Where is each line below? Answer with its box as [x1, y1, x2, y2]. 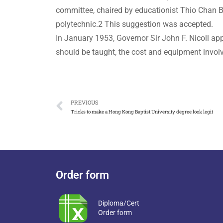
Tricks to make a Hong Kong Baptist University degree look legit [71, 108, 213, 115]
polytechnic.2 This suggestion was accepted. [56, 19, 213, 29]
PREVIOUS [71, 98, 99, 106]
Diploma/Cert [98, 199, 139, 207]
